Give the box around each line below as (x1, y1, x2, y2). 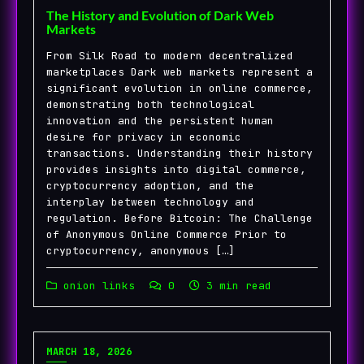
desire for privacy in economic (46, 129, 241, 144)
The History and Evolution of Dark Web (46, 6, 274, 23)
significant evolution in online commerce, (46, 80, 313, 95)
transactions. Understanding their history (46, 145, 313, 160)
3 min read (200, 278, 271, 292)
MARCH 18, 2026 (46, 344, 132, 358)
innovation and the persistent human (46, 113, 274, 128)
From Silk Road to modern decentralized (46, 48, 293, 63)
